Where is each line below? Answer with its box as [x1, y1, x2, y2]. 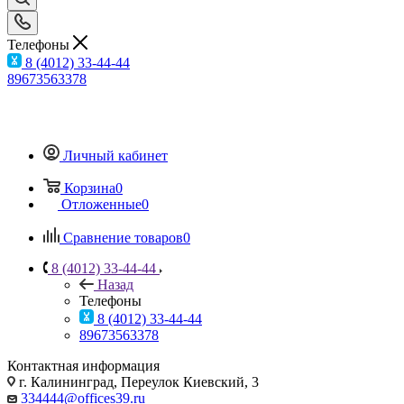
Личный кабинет [63, 147, 168, 163]
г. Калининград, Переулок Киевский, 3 [15, 373, 259, 390]
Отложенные [61, 196, 142, 212]
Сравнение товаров [63, 229, 183, 245]
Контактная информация [7, 357, 160, 373]
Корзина [64, 179, 115, 196]
